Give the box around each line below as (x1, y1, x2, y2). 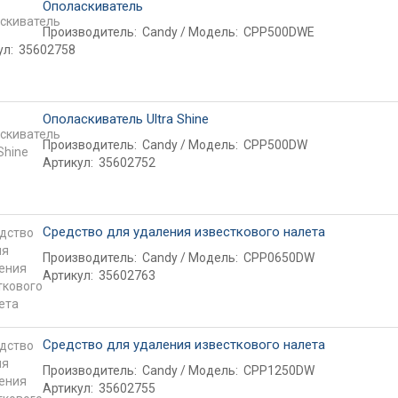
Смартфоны (243, 187, 311, 201)
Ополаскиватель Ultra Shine (42, 111, 209, 127)
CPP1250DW (243, 363, 314, 378)
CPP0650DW (243, 251, 314, 265)
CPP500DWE (243, 25, 314, 39)
